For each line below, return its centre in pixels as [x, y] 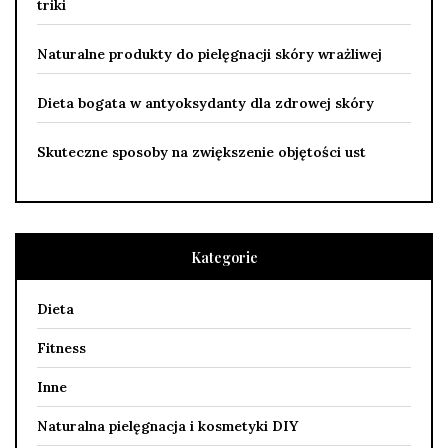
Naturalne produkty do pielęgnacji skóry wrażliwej [209, 53]
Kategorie [224, 257]
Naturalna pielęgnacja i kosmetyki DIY [167, 425]
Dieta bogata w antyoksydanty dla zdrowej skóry [205, 102]
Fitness [61, 347]
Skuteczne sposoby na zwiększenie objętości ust [201, 151]
